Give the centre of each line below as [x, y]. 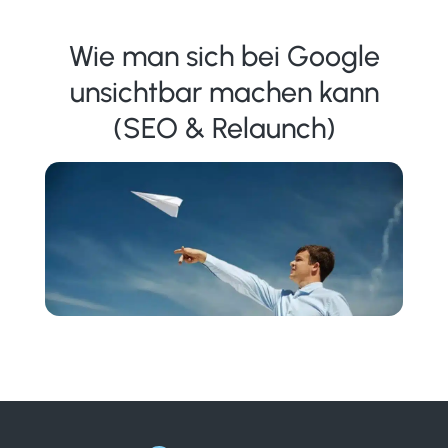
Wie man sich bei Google [224, 56]
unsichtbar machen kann [224, 92]
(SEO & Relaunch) [224, 128]
